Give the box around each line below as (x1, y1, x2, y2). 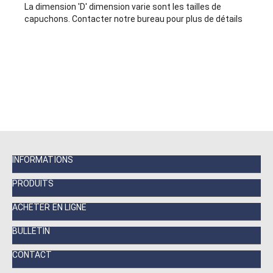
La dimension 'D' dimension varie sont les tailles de (24, 2, 222, 12)
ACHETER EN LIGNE (12, 202, 87, 213)
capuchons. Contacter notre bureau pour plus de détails (24, 14, 243, 24)
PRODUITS (12, 179, 54, 189)
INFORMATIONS (12, 155, 73, 165)
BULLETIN (12, 226, 51, 236)
